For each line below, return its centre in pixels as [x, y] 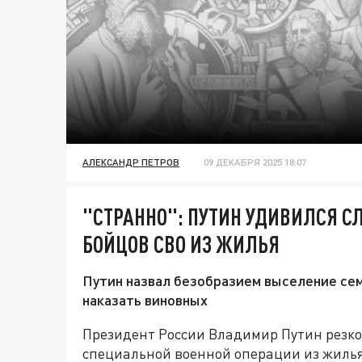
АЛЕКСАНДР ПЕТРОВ [131, 162]
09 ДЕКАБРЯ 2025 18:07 [255, 162]
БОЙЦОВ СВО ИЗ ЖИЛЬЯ [181, 244]
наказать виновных [145, 300]
